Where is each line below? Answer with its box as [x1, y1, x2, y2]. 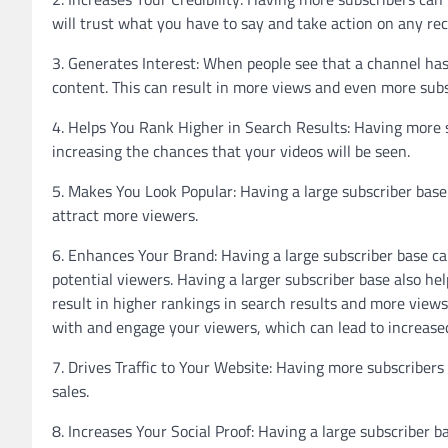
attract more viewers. [52, 203, 198, 228]
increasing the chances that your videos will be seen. [52, 139, 410, 164]
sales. [52, 379, 89, 404]
